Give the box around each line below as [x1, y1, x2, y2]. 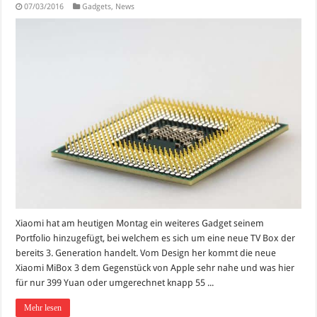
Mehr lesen [24, 303, 62, 313]
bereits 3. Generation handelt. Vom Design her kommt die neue [16, 248, 277, 259]
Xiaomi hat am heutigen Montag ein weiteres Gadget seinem [16, 218, 265, 229]
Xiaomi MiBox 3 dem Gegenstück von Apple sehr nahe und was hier [16, 263, 295, 274]
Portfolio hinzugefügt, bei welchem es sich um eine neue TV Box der [16, 233, 296, 244]
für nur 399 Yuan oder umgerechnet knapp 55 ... [16, 277, 214, 289]
